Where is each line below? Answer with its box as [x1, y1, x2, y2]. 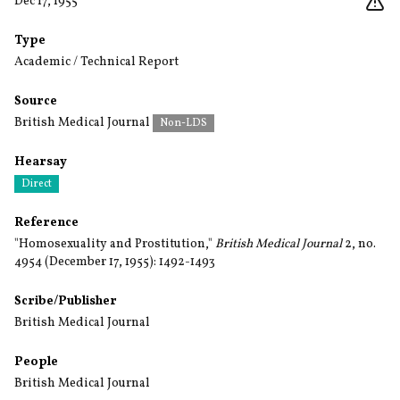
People [14, 354, 58, 371]
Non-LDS [160, 116, 207, 130]
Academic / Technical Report [14, 54, 179, 71]
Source [14, 93, 57, 110]
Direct [21, 177, 52, 191]
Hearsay [14, 154, 67, 171]
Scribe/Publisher [14, 293, 117, 310]
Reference [14, 214, 79, 231]
